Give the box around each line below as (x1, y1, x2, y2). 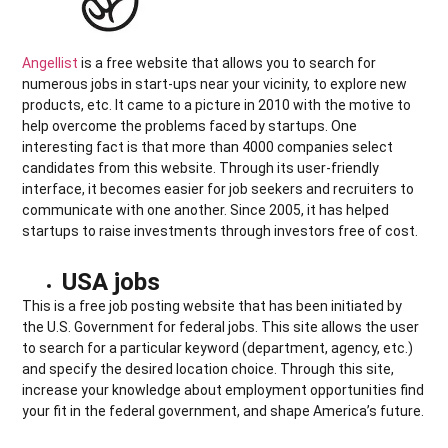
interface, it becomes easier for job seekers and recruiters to (22, 180, 415, 197)
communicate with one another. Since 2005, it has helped (22, 201, 390, 218)
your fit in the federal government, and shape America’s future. (22, 402, 425, 419)
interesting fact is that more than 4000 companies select (22, 138, 394, 155)
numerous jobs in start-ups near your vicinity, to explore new (22, 75, 408, 92)
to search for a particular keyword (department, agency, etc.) (22, 339, 414, 356)
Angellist (22, 54, 79, 71)
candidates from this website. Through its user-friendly (22, 159, 380, 176)
